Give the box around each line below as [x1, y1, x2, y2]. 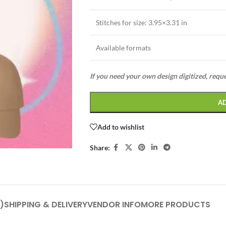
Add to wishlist [97, 122, 144, 131]
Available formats [95, 43, 151, 52]
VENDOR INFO [87, 199, 141, 210]
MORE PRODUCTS [141, 199, 210, 210]
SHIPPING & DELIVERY [4, 199, 87, 210]
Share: [89, 143, 110, 152]
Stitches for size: [95, 18, 147, 27]
